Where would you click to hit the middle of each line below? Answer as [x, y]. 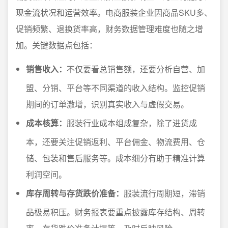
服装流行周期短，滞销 [164, 193]
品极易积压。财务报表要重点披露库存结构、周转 [116, 212]
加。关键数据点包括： [56, 45]
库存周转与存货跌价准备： [75, 193]
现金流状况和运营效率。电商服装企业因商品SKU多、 [114, 13]
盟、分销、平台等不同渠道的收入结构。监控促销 [116, 88]
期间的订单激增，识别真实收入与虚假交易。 [107, 104]
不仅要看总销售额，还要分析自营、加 [136, 69]
